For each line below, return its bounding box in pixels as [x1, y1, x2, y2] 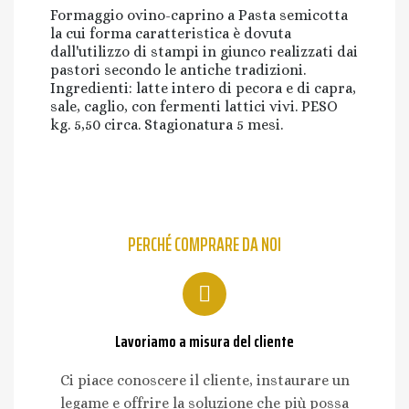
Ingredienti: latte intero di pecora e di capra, [50, 79, 356, 97]
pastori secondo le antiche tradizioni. [50, 60, 306, 79]
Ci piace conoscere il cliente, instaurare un [59, 371, 350, 389]
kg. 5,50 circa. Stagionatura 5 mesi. [50, 115, 283, 133]
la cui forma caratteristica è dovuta [50, 24, 291, 42]
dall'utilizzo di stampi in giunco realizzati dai [50, 42, 358, 60]
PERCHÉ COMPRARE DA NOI [128, 228, 281, 259]
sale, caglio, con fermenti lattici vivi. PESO [50, 97, 338, 115]
